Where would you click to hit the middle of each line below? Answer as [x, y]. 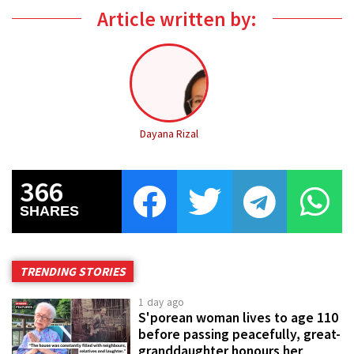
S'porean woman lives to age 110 [238, 317]
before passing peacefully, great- [239, 334]
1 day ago [162, 302]
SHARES [49, 211]
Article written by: [177, 19]
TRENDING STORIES [73, 271]
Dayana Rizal [169, 133]
